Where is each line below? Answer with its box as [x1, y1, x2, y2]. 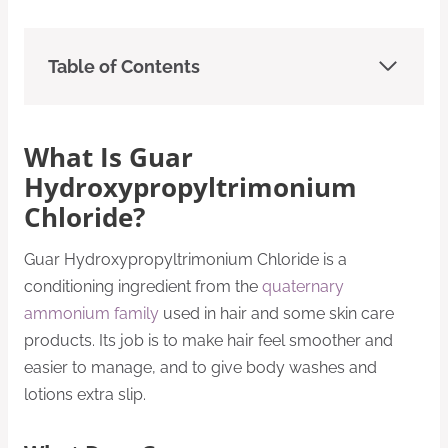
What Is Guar [24, 140, 193, 176]
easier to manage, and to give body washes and [24, 357, 377, 377]
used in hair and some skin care [159, 303, 394, 323]
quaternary [262, 276, 344, 296]
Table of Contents [48, 55, 200, 77]
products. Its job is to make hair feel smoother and [24, 330, 393, 350]
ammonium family [24, 303, 159, 323]
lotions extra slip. [24, 384, 146, 404]
